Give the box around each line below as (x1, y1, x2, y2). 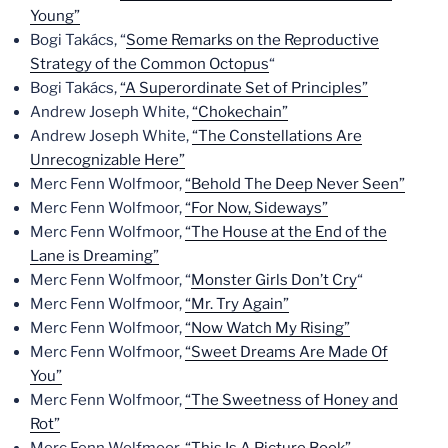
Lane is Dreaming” (30, 246, 159, 265)
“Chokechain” (192, 102, 288, 121)
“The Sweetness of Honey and (185, 390, 398, 409)
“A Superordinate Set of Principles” (120, 78, 368, 97)
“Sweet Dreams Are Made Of (185, 342, 388, 361)
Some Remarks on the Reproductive (126, 30, 379, 49)
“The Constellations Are (192, 126, 362, 145)
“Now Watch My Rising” (185, 318, 350, 337)
